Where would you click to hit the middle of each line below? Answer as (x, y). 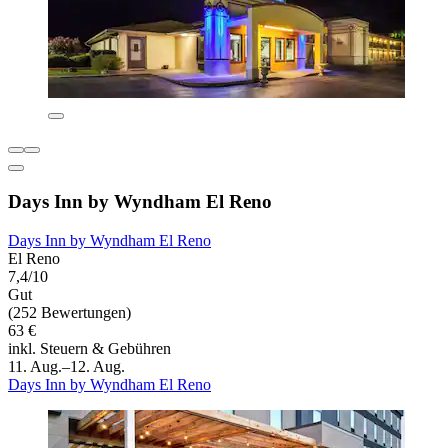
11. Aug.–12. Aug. (66, 366)
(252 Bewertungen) (69, 312)
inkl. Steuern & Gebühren (89, 348)
